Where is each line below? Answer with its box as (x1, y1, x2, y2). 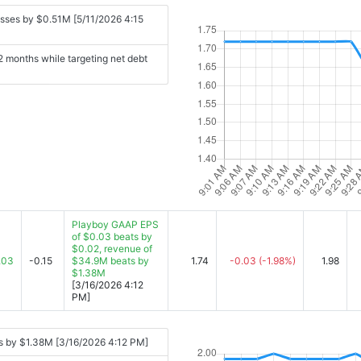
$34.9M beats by (72, 255, 149, 267)
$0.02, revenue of (72, 243, 152, 255)
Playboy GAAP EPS (72, 218, 159, 230)
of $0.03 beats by (72, 230, 152, 243)
